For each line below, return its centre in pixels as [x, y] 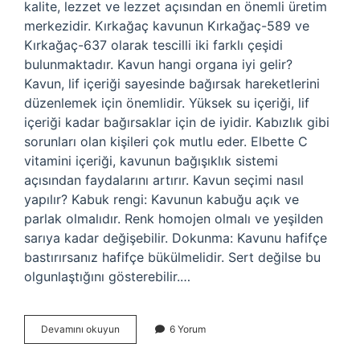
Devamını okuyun [80, 329]
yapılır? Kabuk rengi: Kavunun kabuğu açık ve [162, 199]
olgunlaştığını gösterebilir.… [107, 276]
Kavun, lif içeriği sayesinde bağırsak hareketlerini [172, 84]
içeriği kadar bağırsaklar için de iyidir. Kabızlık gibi [177, 122]
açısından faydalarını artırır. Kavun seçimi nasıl [164, 180]
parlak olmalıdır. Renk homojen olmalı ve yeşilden [174, 219]
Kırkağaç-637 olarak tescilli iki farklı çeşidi [153, 45]
